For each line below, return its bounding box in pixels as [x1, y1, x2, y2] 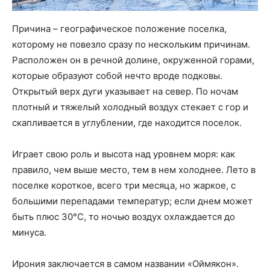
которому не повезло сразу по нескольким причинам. [12, 39, 250, 51]
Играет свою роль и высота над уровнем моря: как [12, 148, 235, 160]
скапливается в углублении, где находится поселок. [12, 117, 242, 129]
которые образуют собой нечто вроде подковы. [12, 70, 222, 82]
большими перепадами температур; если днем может [12, 195, 253, 207]
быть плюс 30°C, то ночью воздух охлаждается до [12, 211, 235, 223]
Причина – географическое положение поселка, [12, 23, 227, 35]
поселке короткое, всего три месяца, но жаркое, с [12, 180, 236, 192]
